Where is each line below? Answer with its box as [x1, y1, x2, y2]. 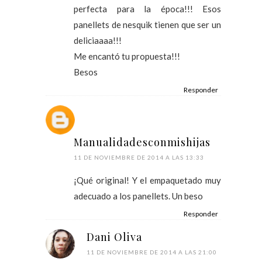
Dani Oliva [87, 229, 142, 244]
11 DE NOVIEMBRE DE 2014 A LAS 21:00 [87, 248, 217, 256]
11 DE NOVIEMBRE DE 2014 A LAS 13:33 [74, 153, 204, 161]
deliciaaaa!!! [74, 35, 122, 46]
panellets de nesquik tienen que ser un [74, 19, 221, 30]
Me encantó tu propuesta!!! [74, 50, 180, 61]
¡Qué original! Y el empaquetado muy [74, 174, 221, 185]
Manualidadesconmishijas [74, 135, 211, 149]
